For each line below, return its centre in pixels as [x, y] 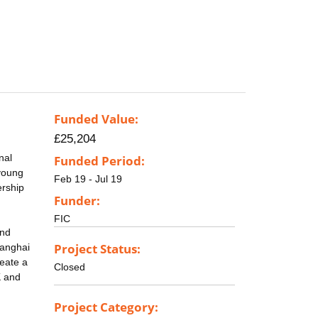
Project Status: [97, 248]
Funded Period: [99, 161]
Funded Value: [96, 119]
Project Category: [106, 307]
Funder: [77, 200]
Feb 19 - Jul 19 [88, 179]
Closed [70, 267]
